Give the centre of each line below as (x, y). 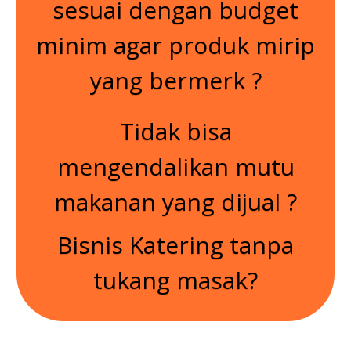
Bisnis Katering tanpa (175, 245)
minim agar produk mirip (175, 45)
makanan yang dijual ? (175, 202)
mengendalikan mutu (175, 167)
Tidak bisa (175, 132)
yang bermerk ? (175, 81)
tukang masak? (175, 280)
